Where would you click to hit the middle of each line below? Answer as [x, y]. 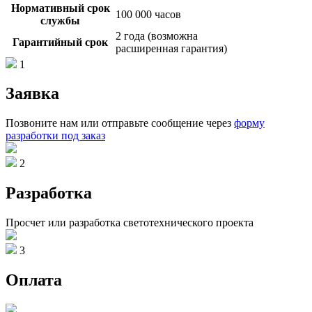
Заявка [32, 94]
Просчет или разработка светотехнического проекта [130, 223]
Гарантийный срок [60, 42]
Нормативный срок [60, 8]
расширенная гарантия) [171, 48]
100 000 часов [148, 14]
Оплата [34, 280]
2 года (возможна [157, 36]
